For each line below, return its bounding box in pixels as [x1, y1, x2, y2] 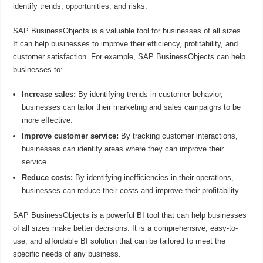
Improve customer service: [22, 131, 119, 140]
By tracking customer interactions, [119, 131, 238, 140]
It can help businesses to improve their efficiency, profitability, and [13, 39, 238, 48]
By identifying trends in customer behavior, [76, 89, 224, 99]
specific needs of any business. [13, 249, 122, 258]
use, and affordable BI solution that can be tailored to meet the [13, 236, 226, 245]
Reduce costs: [22, 173, 73, 182]
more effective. [22, 115, 73, 124]
